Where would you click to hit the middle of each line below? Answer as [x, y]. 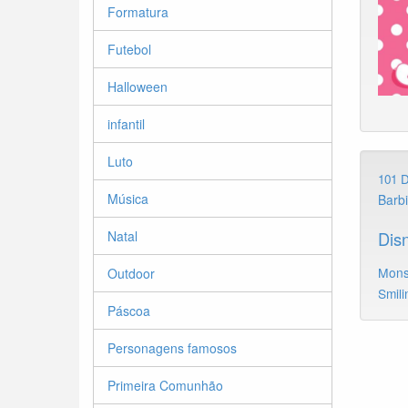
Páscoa [129, 311]
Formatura [138, 12]
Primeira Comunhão [165, 385]
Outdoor [131, 273]
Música [128, 199]
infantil [126, 124]
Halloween [138, 87]
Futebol [129, 49]
